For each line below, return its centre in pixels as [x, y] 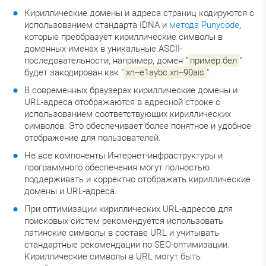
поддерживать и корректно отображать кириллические [137, 179]
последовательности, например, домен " [106, 60]
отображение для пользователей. [93, 137]
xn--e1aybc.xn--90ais [165, 72]
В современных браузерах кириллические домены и [131, 90]
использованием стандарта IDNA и [97, 25]
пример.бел [213, 60]
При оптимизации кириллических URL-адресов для [129, 209]
